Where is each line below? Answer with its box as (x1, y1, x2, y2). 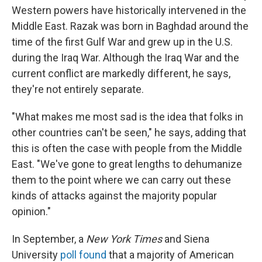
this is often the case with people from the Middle (12, 142, 242, 154)
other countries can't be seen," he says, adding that (12, 126, 246, 139)
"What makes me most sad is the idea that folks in (12, 111, 243, 123)
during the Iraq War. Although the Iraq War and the (12, 51, 239, 64)
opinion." (12, 205, 51, 218)
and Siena (162, 233, 209, 245)
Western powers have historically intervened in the (12, 4, 246, 16)
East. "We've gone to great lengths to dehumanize (12, 158, 242, 170)
